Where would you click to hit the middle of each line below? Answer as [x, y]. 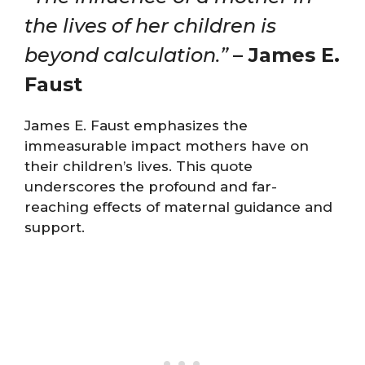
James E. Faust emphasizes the [136, 125]
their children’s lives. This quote [139, 166]
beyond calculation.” [126, 55]
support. [55, 227]
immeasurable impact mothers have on [167, 145]
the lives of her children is [150, 25]
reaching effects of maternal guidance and [178, 207]
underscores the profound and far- [151, 186]
